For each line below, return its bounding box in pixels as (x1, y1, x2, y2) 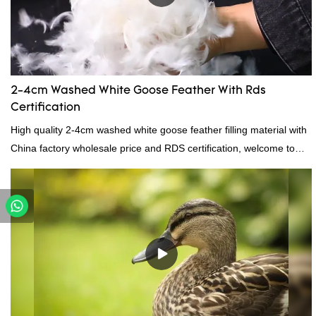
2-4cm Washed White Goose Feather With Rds (11, 85, 266, 97)
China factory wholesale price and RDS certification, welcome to (11, 142, 295, 154)
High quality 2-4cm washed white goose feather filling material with (11, 124, 307, 136)
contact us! (11, 161, 59, 173)
